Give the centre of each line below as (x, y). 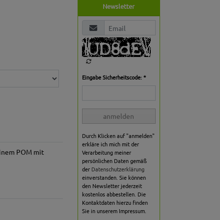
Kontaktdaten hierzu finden (115, 203)
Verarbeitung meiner (106, 152)
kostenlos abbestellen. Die (114, 194)
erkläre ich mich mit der (110, 144)
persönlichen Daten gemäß (114, 161)
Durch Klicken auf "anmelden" (118, 136)
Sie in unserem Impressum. (114, 211)
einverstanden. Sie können (114, 178)
